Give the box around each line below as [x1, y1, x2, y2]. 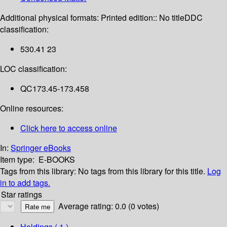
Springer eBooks [11, 142, 71, 154]
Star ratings [1, 188, 42, 201]
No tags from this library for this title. [78, 165, 205, 177]
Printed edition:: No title [101, 12, 184, 24]
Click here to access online [20, 122, 117, 134]
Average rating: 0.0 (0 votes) [58, 200, 159, 212]
